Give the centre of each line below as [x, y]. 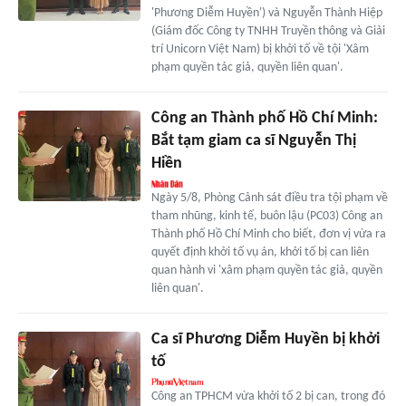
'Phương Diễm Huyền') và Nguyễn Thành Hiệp [266, 13]
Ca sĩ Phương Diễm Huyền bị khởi [265, 339]
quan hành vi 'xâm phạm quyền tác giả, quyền [266, 270]
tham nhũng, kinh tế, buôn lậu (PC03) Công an [266, 216]
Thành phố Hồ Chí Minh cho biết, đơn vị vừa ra [268, 234]
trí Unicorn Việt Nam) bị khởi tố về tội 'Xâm [260, 49]
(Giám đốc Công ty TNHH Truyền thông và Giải [268, 31]
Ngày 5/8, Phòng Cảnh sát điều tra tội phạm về [269, 198]
